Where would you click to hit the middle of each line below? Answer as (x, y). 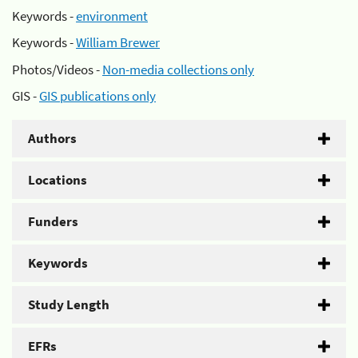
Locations (58, 180)
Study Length (69, 304)
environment (112, 16)
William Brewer (118, 42)
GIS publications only (97, 96)
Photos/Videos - (57, 69)
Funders (53, 221)
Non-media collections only (178, 69)
